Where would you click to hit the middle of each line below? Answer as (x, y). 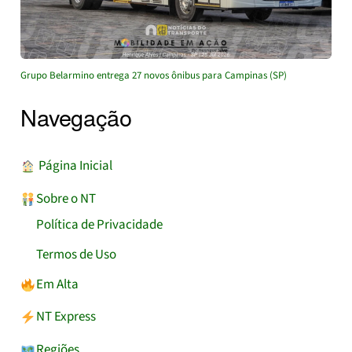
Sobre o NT (66, 198)
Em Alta (57, 284)
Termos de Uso (77, 254)
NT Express (66, 317)
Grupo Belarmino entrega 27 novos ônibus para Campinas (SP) (154, 75)
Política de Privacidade (100, 225)
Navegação (76, 117)
